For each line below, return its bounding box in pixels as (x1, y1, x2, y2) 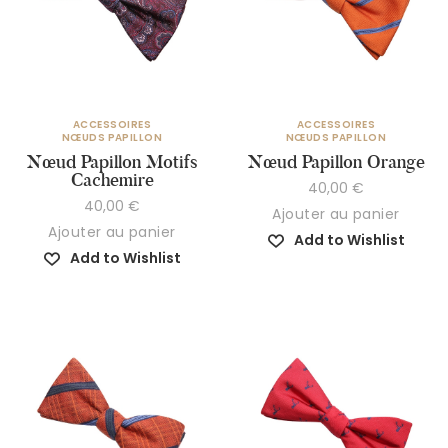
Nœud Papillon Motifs (26, 150, 198, 175)
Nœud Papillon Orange (247, 150, 425, 175)
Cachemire (70, 168, 154, 193)
